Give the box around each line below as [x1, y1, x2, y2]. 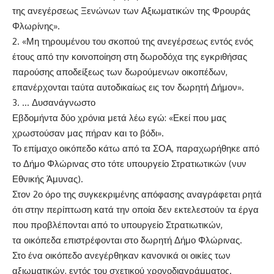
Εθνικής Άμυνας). [12, 173, 83, 185]
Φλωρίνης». [12, 20, 60, 32]
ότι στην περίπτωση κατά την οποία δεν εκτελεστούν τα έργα [12, 204, 259, 216]
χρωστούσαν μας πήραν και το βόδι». [12, 127, 164, 139]
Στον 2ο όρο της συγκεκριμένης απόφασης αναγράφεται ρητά [12, 188, 262, 201]
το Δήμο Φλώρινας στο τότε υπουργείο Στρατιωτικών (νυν [12, 158, 246, 170]
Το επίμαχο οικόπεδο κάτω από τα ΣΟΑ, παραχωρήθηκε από [12, 143, 259, 155]
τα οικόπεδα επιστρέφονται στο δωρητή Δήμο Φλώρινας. [12, 234, 242, 246]
